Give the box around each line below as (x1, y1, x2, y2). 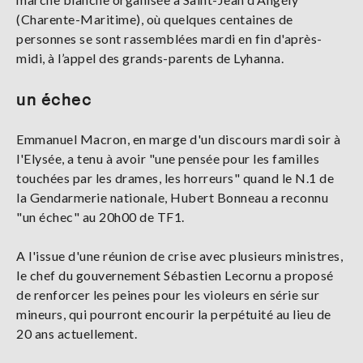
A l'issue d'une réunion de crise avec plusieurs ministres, (16, 247, 343, 263)
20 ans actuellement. (16, 325, 137, 341)
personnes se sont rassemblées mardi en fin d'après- (16, 30, 322, 46)
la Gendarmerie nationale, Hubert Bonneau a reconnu (16, 189, 328, 205)
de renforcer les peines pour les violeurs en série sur (16, 286, 319, 302)
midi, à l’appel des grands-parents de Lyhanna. (16, 49, 284, 66)
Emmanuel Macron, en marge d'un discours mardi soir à (16, 130, 340, 147)
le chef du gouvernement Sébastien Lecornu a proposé (16, 267, 334, 283)
